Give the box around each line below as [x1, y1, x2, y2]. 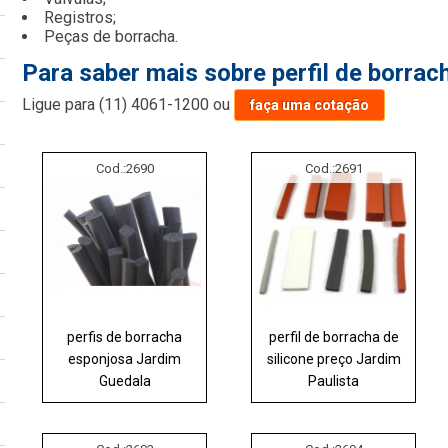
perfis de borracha [67, 328, 183, 345]
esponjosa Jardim [68, 350, 182, 367]
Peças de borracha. [44, 26, 179, 46]
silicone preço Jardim [266, 350, 401, 367]
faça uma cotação [250, 96, 370, 113]
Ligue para [22, 94, 100, 114]
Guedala [98, 372, 151, 389]
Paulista [308, 372, 360, 389]
